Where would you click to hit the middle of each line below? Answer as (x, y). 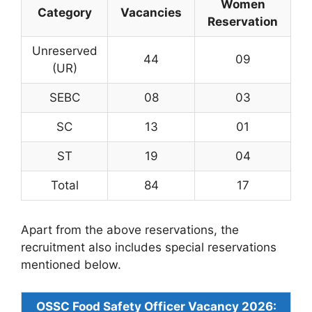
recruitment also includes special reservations (149, 248)
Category (64, 13)
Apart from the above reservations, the (130, 230)
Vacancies (151, 13)
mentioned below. (71, 265)
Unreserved (64, 51)
